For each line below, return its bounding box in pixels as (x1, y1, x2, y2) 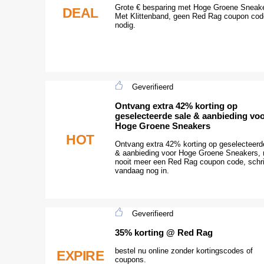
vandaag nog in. (115, 166, 169, 175)
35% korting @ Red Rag (115, 227, 213, 237)
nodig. (115, 20, 136, 29)
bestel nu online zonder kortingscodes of (115, 246, 253, 255)
